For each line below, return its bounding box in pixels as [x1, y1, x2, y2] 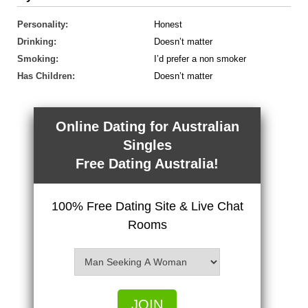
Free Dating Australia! [76, 156, 219, 171]
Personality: [17, 19, 68, 30]
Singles [122, 137, 172, 153]
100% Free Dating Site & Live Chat [51, 199, 243, 213]
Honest [154, 19, 182, 30]
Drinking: [17, 36, 56, 47]
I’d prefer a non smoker [154, 54, 246, 64]
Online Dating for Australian [55, 119, 239, 134]
